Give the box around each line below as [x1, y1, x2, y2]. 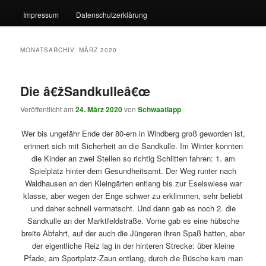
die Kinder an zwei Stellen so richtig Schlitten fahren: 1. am [31, 153, 235, 164]
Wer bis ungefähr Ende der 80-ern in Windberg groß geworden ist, [21, 128, 245, 140]
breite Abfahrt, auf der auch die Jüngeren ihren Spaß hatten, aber [21, 227, 245, 239]
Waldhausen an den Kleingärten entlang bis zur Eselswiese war [24, 178, 242, 189]
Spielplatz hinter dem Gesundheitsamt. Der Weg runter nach [30, 165, 236, 177]
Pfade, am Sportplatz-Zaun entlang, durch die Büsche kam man [23, 252, 243, 264]
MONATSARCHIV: [20, 45, 80, 54]
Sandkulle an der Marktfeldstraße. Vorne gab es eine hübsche [27, 215, 239, 227]
